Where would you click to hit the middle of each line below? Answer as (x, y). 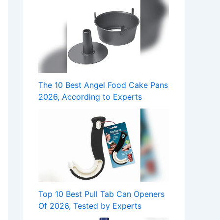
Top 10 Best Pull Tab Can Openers (101, 194)
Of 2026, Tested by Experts (90, 206)
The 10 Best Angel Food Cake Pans (103, 85)
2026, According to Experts (90, 96)
